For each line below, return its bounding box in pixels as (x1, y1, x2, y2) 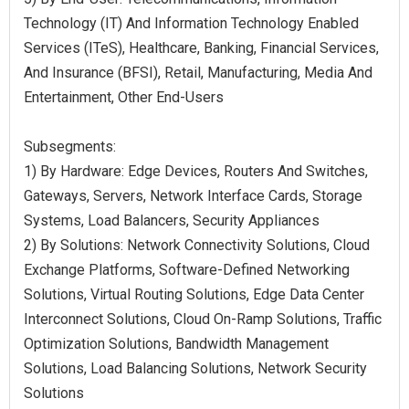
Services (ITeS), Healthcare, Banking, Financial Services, (24, 38, 379, 57)
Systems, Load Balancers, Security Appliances (24, 211, 320, 229)
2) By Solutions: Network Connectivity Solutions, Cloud (24, 236, 370, 254)
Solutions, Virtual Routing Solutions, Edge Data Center (24, 285, 364, 303)
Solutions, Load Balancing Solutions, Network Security (24, 359, 367, 377)
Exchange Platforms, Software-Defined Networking (24, 260, 350, 278)
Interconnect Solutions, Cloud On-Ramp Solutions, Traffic (24, 309, 382, 328)
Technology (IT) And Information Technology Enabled (24, 14, 359, 32)
